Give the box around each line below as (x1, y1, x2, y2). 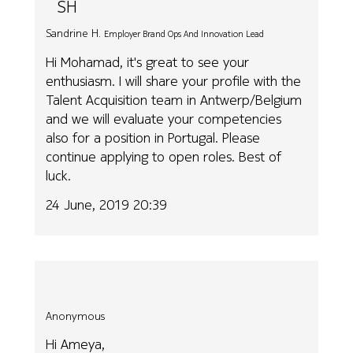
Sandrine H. (46, 24, 102, 41)
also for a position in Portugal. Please (46, 128, 261, 148)
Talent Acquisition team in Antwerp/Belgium (46, 90, 303, 110)
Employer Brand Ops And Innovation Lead (104, 27, 265, 40)
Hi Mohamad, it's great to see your (46, 52, 250, 72)
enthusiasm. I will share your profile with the (46, 71, 302, 91)
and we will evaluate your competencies (46, 109, 282, 129)
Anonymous (46, 307, 106, 324)
